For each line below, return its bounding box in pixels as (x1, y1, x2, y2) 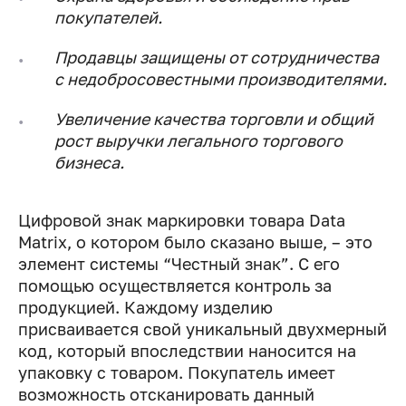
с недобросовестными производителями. (54, 69, 387, 90)
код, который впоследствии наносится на (18, 341, 356, 362)
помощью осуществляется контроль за (18, 275, 332, 296)
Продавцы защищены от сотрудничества (54, 47, 379, 68)
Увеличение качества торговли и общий (54, 109, 373, 130)
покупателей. (54, 7, 162, 28)
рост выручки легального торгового (54, 130, 343, 151)
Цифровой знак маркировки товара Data (18, 210, 345, 231)
